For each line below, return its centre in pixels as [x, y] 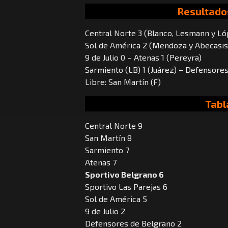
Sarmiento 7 [107, 150]
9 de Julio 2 [105, 211]
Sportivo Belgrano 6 [124, 175]
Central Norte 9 [114, 126]
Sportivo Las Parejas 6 [126, 187]
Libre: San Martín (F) [123, 82]
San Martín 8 [108, 138]
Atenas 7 [101, 162]
